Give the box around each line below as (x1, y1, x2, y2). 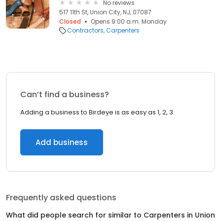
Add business (36, 137, 88, 147)
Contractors (67, 26, 104, 35)
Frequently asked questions (6, 192, 116, 203)
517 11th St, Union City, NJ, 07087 (59, 8, 151, 16)
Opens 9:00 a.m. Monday (91, 17, 167, 26)
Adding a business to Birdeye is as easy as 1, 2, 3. (20, 108, 175, 117)
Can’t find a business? (20, 89, 109, 100)
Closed (59, 17, 81, 26)
